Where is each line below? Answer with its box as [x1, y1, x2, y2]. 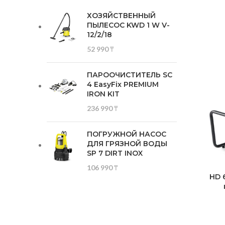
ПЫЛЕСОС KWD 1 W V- [87, 21, 170, 30]
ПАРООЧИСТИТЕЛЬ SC [87, 70, 172, 80]
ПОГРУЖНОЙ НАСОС [87, 130, 166, 139]
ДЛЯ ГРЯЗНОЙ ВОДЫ [87, 139, 167, 149]
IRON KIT [87, 89, 120, 99]
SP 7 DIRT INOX [87, 149, 143, 158]
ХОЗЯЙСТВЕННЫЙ [87, 11, 156, 21]
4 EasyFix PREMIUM [87, 80, 159, 89]
